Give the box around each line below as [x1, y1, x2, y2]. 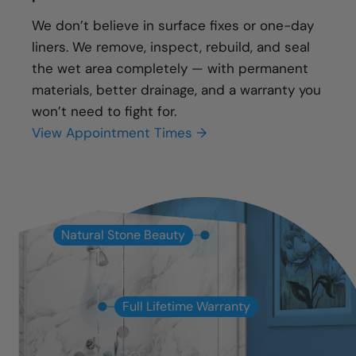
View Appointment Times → [32, 124, 207, 142]
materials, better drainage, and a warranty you [32, 81, 321, 99]
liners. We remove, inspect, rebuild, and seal [32, 38, 310, 56]
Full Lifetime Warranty [122, 298, 250, 315]
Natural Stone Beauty [61, 226, 185, 244]
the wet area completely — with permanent [32, 60, 308, 78]
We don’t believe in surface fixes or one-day [32, 17, 314, 35]
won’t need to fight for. [32, 103, 180, 121]
